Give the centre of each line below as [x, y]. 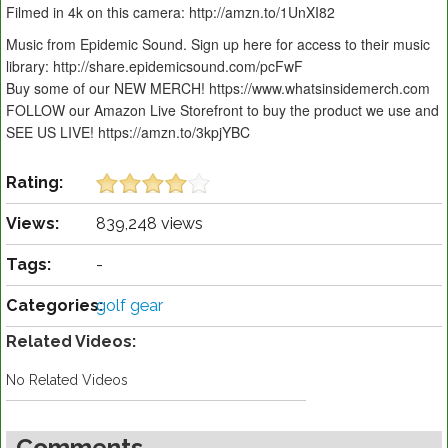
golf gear [129, 306]
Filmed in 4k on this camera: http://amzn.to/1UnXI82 [170, 12]
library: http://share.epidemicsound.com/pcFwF [154, 66]
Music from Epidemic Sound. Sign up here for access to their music [218, 44]
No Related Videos [67, 380]
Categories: [54, 306]
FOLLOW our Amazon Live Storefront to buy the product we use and [222, 110]
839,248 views [149, 224]
